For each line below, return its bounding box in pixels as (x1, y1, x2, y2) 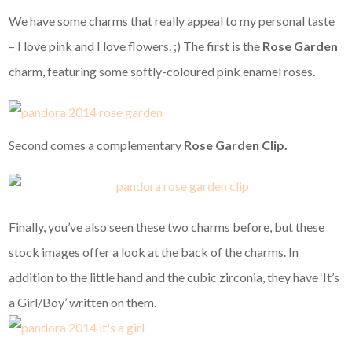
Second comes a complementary (9, 137, 185, 153)
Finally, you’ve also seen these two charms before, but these (9, 219, 325, 235)
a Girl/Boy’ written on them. (9, 295, 157, 310)
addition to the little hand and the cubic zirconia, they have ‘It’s (9, 269, 340, 285)
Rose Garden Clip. (184, 137, 288, 153)
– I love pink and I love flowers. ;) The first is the (9, 38, 263, 54)
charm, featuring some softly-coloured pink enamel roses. (9, 64, 316, 79)
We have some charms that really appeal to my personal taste (9, 13, 335, 29)
